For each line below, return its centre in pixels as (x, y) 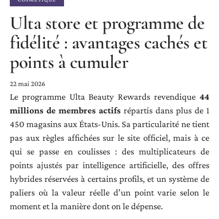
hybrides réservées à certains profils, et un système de (109, 178)
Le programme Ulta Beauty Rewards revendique (105, 96)
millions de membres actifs (65, 110)
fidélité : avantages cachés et (109, 42)
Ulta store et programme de (107, 23)
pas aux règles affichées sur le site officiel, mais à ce (109, 137)
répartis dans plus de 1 (165, 110)
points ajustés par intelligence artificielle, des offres (109, 165)
